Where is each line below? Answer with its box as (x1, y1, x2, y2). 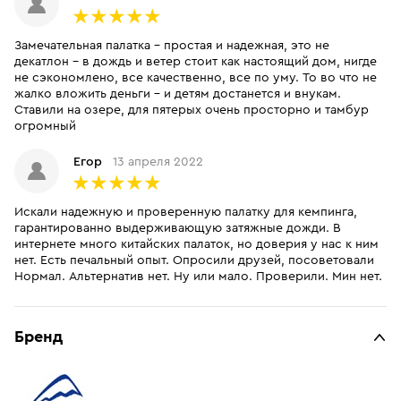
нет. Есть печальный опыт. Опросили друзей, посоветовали (14, 254, 374, 267)
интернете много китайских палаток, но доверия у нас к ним (14, 238, 379, 251)
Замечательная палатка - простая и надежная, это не (14, 39, 329, 52)
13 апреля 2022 (113, 156, 203, 168)
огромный (14, 120, 76, 132)
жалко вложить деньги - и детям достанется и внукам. (14, 88, 341, 100)
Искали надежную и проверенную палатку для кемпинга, (14, 206, 357, 218)
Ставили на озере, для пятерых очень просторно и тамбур (14, 104, 369, 116)
